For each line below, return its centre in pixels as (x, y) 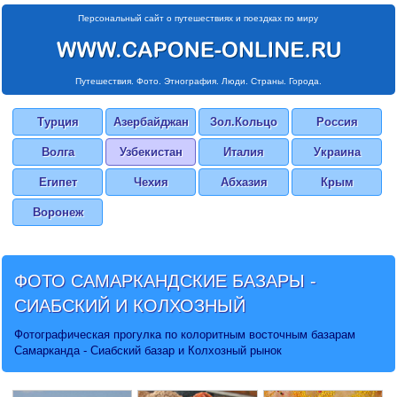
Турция (58, 122)
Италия (244, 152)
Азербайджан (151, 122)
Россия (337, 122)
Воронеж (58, 213)
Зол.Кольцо (244, 122)
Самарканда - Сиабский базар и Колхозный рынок (148, 351)
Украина (337, 152)
